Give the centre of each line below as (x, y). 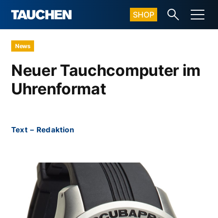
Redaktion (55, 130)
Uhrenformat (59, 89)
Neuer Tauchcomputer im (106, 70)
